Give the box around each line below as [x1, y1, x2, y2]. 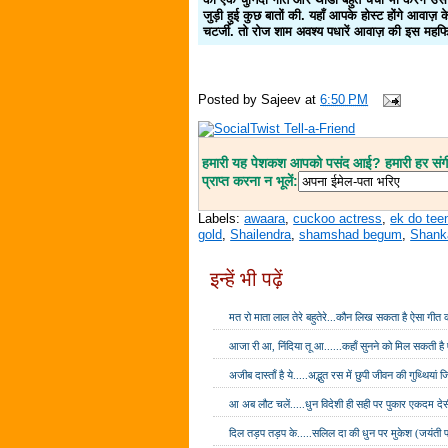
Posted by [198, 91, 262, 107]
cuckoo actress [293, 210, 383, 226]
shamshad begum [299, 226, 403, 242]
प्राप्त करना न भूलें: [202, 172, 299, 189]
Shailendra [230, 226, 292, 242]
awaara [244, 210, 286, 226]
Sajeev [261, 91, 302, 107]
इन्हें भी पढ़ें [210, 267, 284, 290]
